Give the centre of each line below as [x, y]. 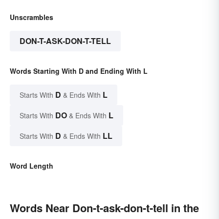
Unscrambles [32, 17]
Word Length [32, 165]
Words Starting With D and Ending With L [79, 71]
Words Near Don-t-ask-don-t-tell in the [104, 208]
